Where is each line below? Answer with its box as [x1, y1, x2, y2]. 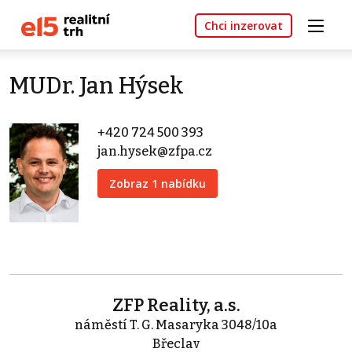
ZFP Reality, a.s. [112, 295, 240, 317]
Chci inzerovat [204, 18, 283, 34]
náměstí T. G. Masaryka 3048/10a [75, 317, 277, 333]
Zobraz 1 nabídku [109, 176, 206, 192]
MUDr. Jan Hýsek [9, 72, 184, 101]
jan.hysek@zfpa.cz [97, 144, 212, 159]
